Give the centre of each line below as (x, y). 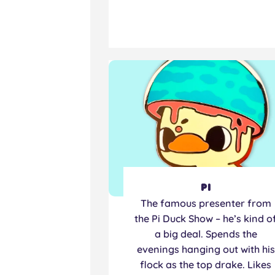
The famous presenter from (206, 203)
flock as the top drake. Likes (206, 264)
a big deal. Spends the (206, 234)
